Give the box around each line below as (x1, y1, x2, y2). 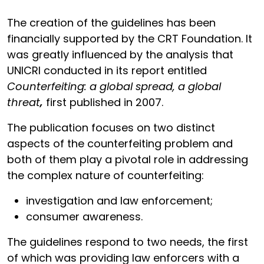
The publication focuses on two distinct (7, 120, 215, 135)
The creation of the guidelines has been (7, 15, 216, 30)
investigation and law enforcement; (26, 193, 213, 208)
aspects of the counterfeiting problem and (7, 136, 233, 151)
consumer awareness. (26, 209, 143, 224)
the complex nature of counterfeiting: (7, 167, 204, 183)
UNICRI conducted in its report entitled (7, 62, 207, 78)
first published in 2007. (43, 94, 163, 110)
